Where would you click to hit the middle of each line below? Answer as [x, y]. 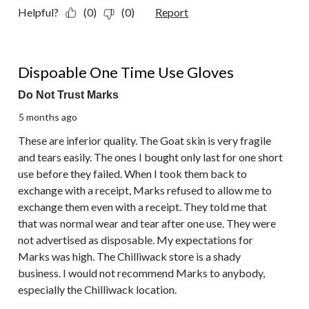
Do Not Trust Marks [68, 95]
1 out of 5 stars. [54, 57]
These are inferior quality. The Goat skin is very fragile [144, 141]
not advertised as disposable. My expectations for [136, 240]
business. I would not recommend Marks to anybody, [141, 273]
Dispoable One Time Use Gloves [126, 72]
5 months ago [48, 117]
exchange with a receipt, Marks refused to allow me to [145, 190]
